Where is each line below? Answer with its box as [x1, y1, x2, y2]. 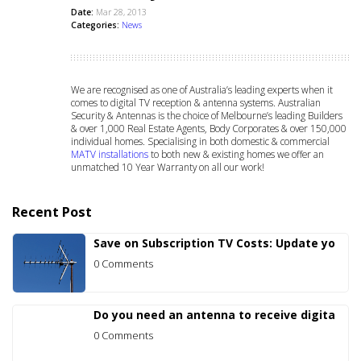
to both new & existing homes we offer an [148, 147, 324, 160]
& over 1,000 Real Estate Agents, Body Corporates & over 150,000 [71, 121, 346, 135]
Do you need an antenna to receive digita [93, 306, 335, 322]
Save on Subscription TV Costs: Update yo [93, 234, 335, 251]
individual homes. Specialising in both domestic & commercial [71, 134, 330, 147]
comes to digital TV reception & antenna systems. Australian [71, 95, 321, 109]
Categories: [71, 19, 122, 31]
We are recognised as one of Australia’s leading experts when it [71, 82, 333, 96]
